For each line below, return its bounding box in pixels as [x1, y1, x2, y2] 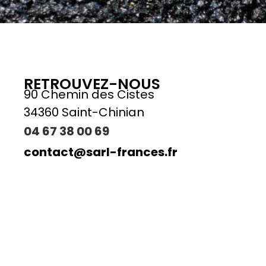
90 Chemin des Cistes [24, 85, 154, 103]
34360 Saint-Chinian [24, 103, 144, 121]
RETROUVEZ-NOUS [24, 73, 160, 94]
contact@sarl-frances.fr [24, 143, 178, 160]
